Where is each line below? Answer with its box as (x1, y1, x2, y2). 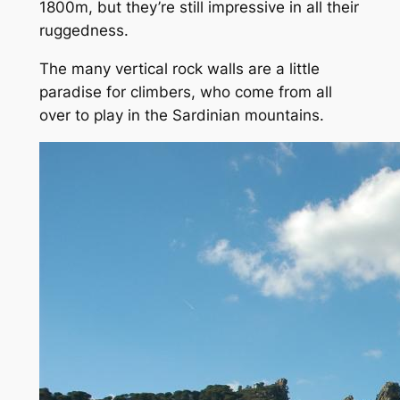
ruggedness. (38, 21, 129, 40)
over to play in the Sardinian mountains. (38, 106, 324, 125)
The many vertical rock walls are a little (38, 60, 320, 79)
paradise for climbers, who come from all (38, 83, 332, 102)
